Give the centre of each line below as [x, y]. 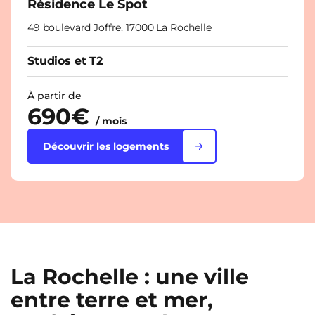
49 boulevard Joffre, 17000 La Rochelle [120, 27]
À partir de [54, 95]
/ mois [111, 121]
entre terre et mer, [112, 300]
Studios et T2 [65, 60]
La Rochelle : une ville [130, 276]
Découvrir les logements [106, 146]
